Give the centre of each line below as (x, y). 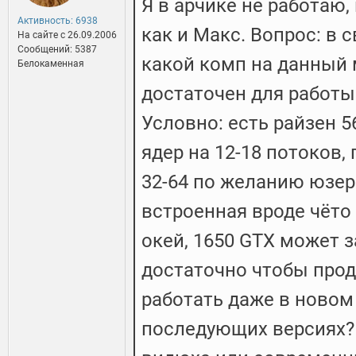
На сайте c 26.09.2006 (67, 35)
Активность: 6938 (58, 21)
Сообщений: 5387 (57, 50)
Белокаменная (51, 64)
